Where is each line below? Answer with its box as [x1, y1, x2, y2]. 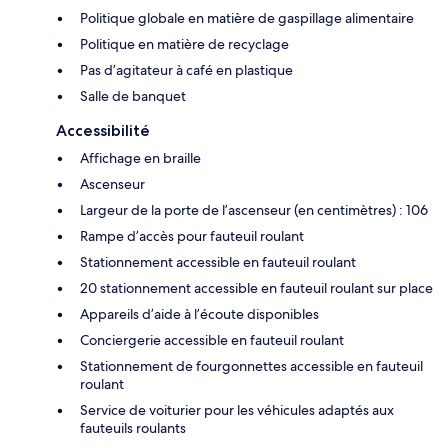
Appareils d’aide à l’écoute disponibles [80, 305, 319, 324]
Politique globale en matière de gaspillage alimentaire [80, 9, 414, 28]
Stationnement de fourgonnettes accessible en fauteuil [80, 357, 423, 376]
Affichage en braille [80, 149, 201, 168]
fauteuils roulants [80, 419, 186, 438]
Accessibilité [56, 121, 150, 141]
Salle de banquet [80, 87, 186, 106]
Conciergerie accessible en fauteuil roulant [80, 331, 344, 350]
